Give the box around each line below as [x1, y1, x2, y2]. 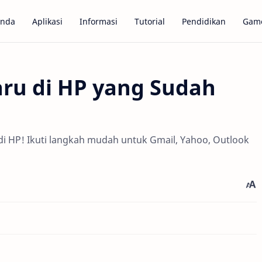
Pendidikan [182, 15, 226, 27]
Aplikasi [32, 15, 63, 27]
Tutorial [135, 15, 165, 27]
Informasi [80, 15, 118, 27]
